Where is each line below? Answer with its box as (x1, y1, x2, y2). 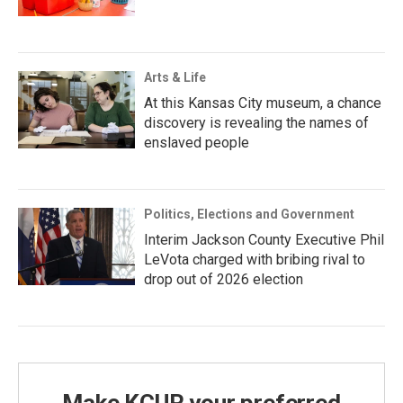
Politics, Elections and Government (144, 207, 354, 221)
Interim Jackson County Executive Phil (144, 231, 384, 248)
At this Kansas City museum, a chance (144, 94, 381, 112)
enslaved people (144, 134, 249, 151)
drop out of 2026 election (144, 271, 303, 288)
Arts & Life (144, 70, 206, 85)
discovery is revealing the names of (144, 114, 369, 131)
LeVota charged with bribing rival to (144, 251, 365, 268)
